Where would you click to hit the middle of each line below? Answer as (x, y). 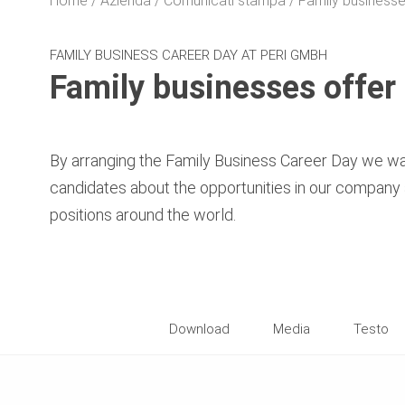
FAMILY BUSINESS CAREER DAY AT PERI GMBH (188, 55)
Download (199, 329)
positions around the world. (143, 214)
